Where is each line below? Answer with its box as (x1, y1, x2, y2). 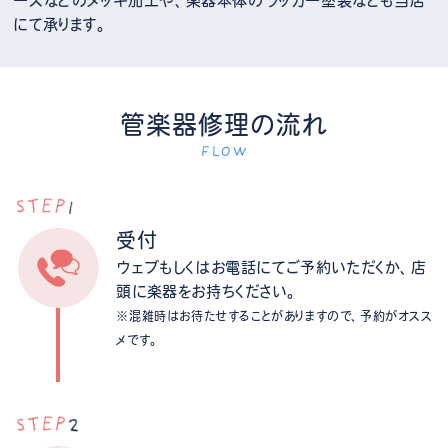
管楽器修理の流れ (120, 111, 328, 137)
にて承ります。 (13, 16, 108, 32)
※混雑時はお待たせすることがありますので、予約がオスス (116, 309, 433, 322)
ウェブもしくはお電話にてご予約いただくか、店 (116, 259, 427, 275)
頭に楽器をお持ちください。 (116, 283, 298, 299)
